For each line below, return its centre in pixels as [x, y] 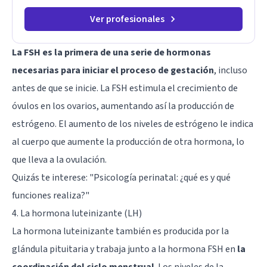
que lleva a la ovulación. [59, 159]
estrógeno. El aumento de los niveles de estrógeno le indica [133, 124]
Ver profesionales [127, 19]
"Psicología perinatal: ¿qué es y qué [160, 177]
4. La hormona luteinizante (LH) [77, 213]
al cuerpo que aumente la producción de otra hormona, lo [128, 142]
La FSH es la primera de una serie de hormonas [111, 52]
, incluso [231, 70]
